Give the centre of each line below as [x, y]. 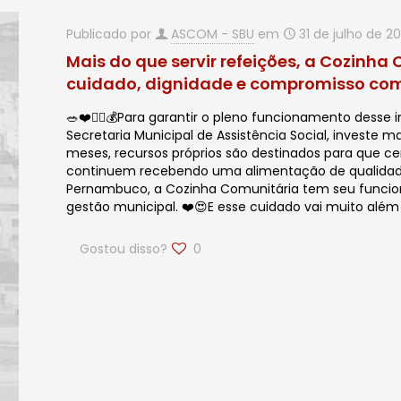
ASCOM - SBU [213, 34]
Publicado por [111, 34]
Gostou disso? [124, 249]
